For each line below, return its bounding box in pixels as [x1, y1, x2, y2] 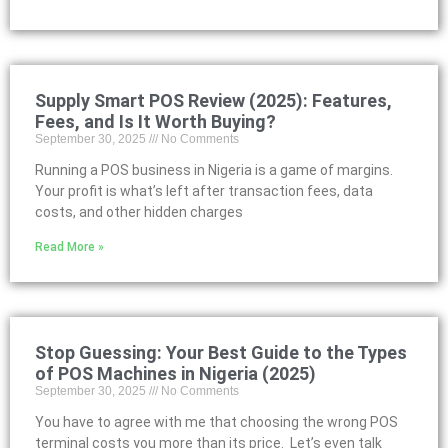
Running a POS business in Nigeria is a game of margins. [35, 162, 393, 178]
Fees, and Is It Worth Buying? [35, 111, 276, 132]
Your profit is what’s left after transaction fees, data [35, 183, 373, 199]
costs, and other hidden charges [35, 204, 243, 220]
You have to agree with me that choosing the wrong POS [35, 414, 398, 430]
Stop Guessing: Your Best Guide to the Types [35, 342, 407, 363]
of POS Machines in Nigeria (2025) [35, 363, 316, 384]
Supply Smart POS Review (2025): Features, [35, 90, 392, 111]
